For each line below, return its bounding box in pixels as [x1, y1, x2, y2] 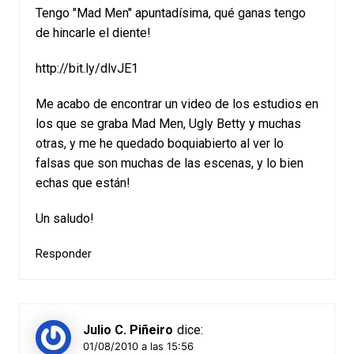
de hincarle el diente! [35, 25, 151, 40]
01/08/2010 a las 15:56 [82, 339, 194, 352]
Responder [35, 247, 92, 261]
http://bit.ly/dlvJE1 [35, 61, 138, 76]
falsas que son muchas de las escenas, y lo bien [35, 156, 303, 171]
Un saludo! [35, 211, 94, 226]
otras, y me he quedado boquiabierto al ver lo [35, 136, 284, 151]
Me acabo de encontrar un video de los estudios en [35, 96, 318, 111]
